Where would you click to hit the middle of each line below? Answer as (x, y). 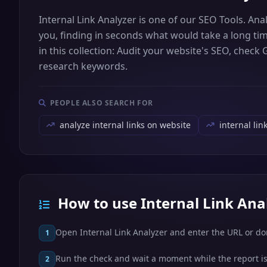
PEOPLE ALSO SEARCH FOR (101, 103)
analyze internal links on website (125, 125)
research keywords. (83, 66)
